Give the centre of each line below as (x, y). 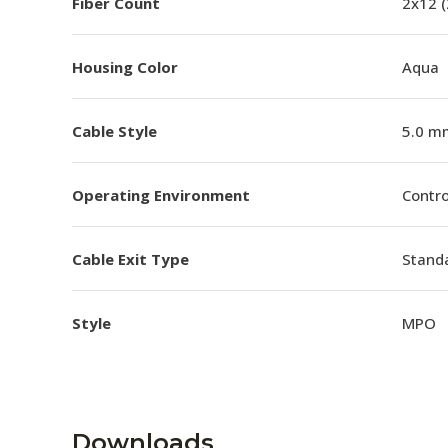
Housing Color (125, 66)
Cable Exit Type (130, 258)
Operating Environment (161, 194)
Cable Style (114, 130)
